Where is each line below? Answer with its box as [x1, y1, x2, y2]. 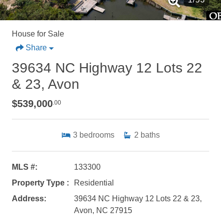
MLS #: [12, 162, 37, 171]
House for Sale [12, 29, 64, 38]
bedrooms [79, 130, 114, 139]
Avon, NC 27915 [74, 206, 132, 215]
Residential [74, 178, 114, 187]
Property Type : [12, 178, 69, 187]
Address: [12, 194, 46, 203]
